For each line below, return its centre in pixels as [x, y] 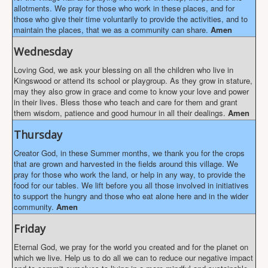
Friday [30, 229]
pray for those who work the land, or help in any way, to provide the [130, 174]
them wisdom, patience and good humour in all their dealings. [121, 113]
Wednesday [43, 51]
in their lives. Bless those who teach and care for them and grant [126, 102]
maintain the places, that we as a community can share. [112, 30]
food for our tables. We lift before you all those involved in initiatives [131, 185]
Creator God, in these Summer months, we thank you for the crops [129, 153]
